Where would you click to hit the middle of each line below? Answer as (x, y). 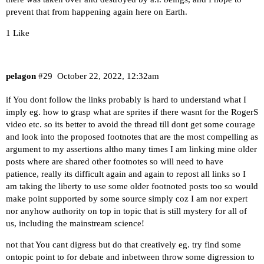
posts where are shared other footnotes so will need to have (115, 162)
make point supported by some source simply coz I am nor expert (127, 199)
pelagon (21, 76)
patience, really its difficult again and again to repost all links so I (126, 174)
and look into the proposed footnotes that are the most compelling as (132, 137)
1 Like (18, 33)
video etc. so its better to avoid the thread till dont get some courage (131, 125)
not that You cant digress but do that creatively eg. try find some (123, 245)
